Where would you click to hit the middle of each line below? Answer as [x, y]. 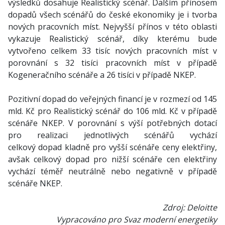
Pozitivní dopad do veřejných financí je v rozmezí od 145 [113, 99]
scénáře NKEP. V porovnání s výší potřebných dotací [113, 123]
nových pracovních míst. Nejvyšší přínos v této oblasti [113, 27]
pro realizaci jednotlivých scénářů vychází [113, 135]
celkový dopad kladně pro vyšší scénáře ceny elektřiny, [113, 147]
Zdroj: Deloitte [190, 207]
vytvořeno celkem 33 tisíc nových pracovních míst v [113, 51]
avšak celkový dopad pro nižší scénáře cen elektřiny [113, 159]
